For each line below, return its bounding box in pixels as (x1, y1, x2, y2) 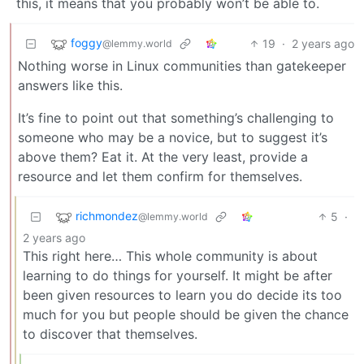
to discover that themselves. (23, 325, 197, 342)
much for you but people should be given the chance (23, 305, 349, 323)
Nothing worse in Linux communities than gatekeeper (18, 57, 346, 74)
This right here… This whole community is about (23, 247, 318, 264)
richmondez (76, 209, 138, 223)
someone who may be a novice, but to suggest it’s (18, 128, 327, 145)
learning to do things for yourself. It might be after (23, 266, 332, 284)
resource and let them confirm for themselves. (18, 167, 302, 184)
